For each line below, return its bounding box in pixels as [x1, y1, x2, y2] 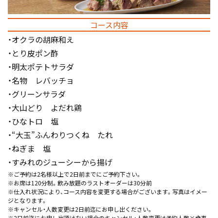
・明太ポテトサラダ [8, 60, 74, 73]
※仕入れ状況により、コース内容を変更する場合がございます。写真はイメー [8, 187, 207, 196]
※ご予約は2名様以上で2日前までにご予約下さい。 [8, 169, 142, 178]
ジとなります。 [8, 196, 47, 204]
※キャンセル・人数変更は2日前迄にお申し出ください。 [8, 204, 153, 213]
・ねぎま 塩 [8, 142, 51, 154]
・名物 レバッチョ [8, 74, 74, 86]
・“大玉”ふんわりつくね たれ [8, 128, 113, 141]
